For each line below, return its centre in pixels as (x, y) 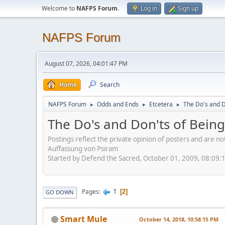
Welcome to (59, 8)
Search (110, 85)
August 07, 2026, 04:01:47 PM (86, 64)
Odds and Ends (118, 104)
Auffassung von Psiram (83, 148)
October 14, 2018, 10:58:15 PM (179, 219)
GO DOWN (60, 192)
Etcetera (161, 104)
